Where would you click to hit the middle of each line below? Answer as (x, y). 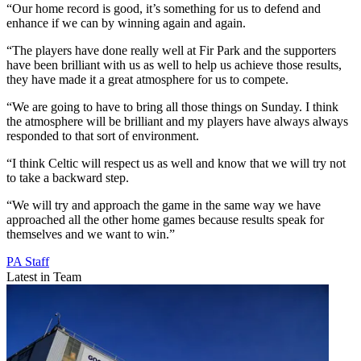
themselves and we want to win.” (91, 234)
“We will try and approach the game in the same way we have (164, 205)
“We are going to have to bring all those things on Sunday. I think (172, 106)
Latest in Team (44, 276)
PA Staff (28, 261)
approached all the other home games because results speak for (165, 219)
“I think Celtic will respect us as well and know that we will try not (176, 163)
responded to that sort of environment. (103, 135)
